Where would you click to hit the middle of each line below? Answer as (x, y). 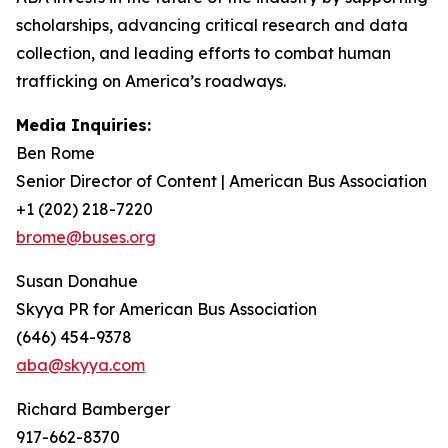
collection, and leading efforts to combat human (203, 53)
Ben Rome (55, 153)
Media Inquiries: (83, 125)
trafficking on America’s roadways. (151, 81)
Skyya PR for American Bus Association (166, 309)
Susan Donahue (77, 281)
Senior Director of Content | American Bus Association (221, 181)
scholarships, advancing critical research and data (212, 25)
